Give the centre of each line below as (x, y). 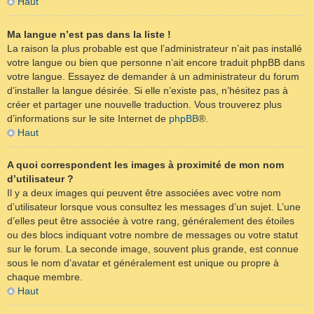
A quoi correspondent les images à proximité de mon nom (145, 164)
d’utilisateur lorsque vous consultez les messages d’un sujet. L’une (154, 206)
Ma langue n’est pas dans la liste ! (89, 34)
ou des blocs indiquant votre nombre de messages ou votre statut (152, 234)
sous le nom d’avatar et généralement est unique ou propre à (143, 262)
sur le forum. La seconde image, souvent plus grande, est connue (153, 248)
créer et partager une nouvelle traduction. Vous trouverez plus (144, 104)
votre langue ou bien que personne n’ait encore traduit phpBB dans (156, 62)
